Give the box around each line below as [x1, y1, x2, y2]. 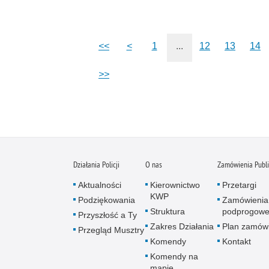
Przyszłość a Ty [78, 210, 137, 220]
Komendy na [150, 252, 198, 262]
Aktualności [78, 180, 121, 190]
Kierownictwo [150, 180, 200, 190]
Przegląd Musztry [78, 225, 144, 235]
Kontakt [222, 237, 251, 247]
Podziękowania [78, 195, 135, 205]
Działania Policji [73, 159, 119, 171]
